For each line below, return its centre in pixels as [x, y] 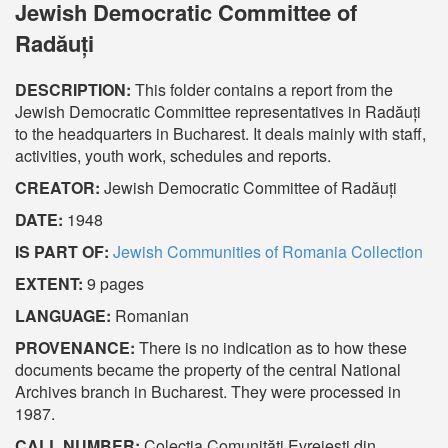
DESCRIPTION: [75, 89]
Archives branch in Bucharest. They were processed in [208, 391]
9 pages [115, 283]
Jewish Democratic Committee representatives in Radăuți [218, 111]
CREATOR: [59, 187]
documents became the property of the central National [208, 369]
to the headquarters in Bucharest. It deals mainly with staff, [220, 133]
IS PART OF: [64, 251]
